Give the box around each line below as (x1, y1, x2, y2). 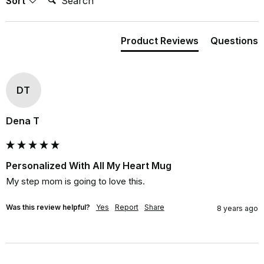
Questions (210, 34, 259, 47)
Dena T (5, 114, 39, 127)
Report (114, 202, 138, 212)
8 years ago (217, 203, 259, 213)
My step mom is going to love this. (5, 175, 145, 187)
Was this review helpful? (5, 202, 90, 212)
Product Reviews (121, 34, 199, 47)
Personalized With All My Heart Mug (5, 159, 171, 171)
